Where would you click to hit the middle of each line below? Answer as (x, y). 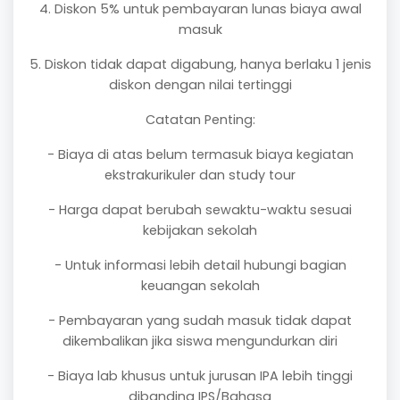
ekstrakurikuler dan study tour (200, 175)
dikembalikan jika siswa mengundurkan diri (200, 341)
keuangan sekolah (200, 286)
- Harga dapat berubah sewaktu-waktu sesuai (200, 210)
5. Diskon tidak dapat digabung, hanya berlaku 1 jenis (200, 64)
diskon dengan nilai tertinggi (200, 85)
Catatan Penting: (200, 120)
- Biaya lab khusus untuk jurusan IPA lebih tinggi (200, 376)
